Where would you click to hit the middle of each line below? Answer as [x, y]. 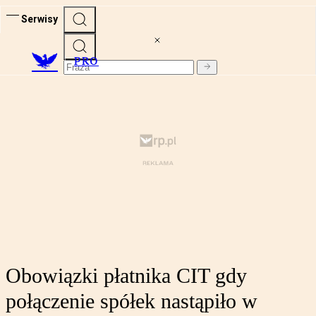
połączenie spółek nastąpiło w [132, 301]
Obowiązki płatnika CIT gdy [126, 276]
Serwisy [39, 19]
